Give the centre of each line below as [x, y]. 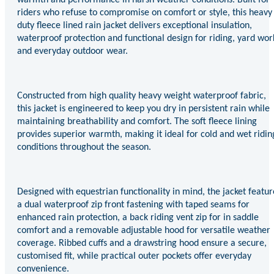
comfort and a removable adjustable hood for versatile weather [144, 230]
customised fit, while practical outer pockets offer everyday [134, 256]
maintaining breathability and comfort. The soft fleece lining [137, 121]
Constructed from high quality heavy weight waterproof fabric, [142, 96]
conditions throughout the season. [84, 147]
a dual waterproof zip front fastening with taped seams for [133, 205]
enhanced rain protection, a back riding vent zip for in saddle [138, 217]
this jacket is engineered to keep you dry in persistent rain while [143, 109]
